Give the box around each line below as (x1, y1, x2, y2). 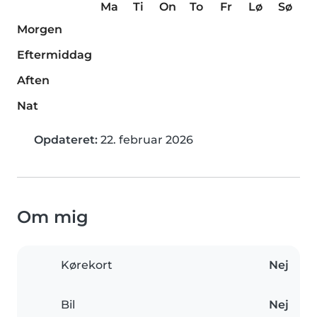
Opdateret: (34, 133, 98, 147)
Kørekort (61, 258, 113, 272)
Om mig (17, 207, 88, 228)
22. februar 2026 (98, 133, 193, 147)
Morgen (17, 23, 62, 37)
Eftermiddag (17, 48, 92, 62)
